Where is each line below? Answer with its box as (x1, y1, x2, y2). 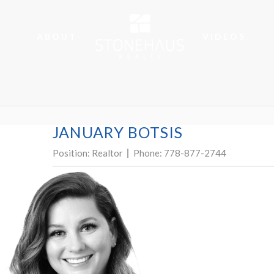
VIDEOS (202, 31, 246, 42)
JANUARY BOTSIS (53, 123, 183, 141)
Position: (53, 147, 92, 158)
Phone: (133, 147, 164, 158)
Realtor (92, 147, 123, 158)
